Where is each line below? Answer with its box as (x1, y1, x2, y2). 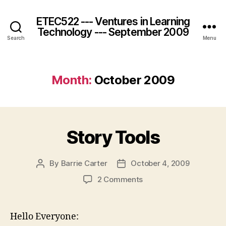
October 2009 (94, 73, 175, 87)
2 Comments (97, 175, 143, 184)
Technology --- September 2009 (37, 25, 189, 38)
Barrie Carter (61, 158, 107, 168)
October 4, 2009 (131, 158, 190, 168)
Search (7, 35, 25, 41)
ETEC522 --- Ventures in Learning (36, 15, 190, 28)
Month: (51, 73, 92, 87)
